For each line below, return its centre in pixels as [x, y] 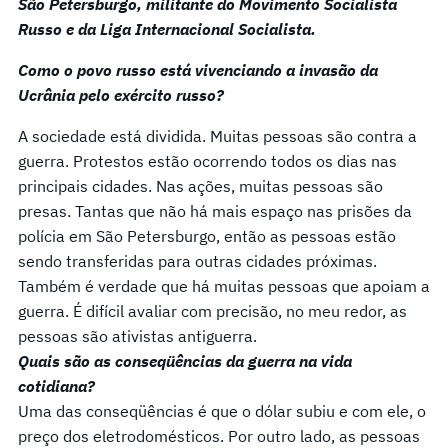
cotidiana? [56, 385]
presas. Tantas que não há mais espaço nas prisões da [215, 210]
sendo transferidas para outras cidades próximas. [197, 260]
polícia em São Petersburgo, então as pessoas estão [207, 235]
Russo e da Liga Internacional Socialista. [167, 28]
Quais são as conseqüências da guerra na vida [185, 360]
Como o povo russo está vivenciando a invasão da [198, 69]
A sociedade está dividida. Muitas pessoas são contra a [217, 135]
